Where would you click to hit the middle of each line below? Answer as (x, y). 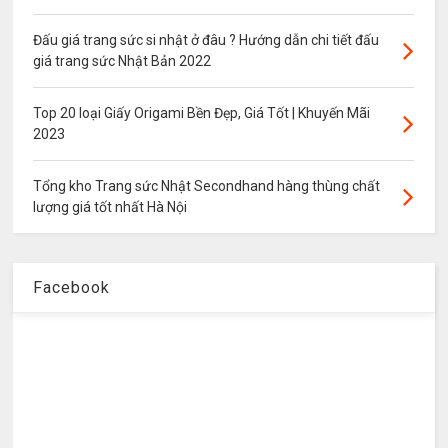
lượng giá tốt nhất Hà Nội (110, 207)
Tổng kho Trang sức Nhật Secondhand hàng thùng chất (207, 186)
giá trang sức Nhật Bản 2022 (122, 61)
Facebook (72, 288)
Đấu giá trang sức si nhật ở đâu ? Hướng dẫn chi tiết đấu (206, 40)
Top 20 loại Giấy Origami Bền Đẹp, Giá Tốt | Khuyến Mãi (202, 113)
